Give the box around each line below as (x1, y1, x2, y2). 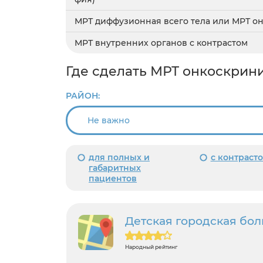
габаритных (89, 162, 141, 173)
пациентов (89, 173, 137, 184)
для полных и (89, 151, 150, 163)
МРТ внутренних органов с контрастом (75, 38, 248, 48)
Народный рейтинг (125, 243, 177, 250)
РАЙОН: (66, 90, 100, 101)
